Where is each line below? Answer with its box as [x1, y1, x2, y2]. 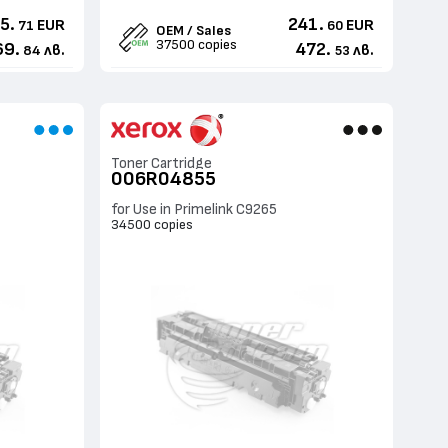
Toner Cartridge [111, 156, 213, 172]
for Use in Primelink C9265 [111, 202, 278, 218]
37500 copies [156, 37, 238, 52]
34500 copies [111, 217, 194, 232]
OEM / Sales [156, 23, 232, 38]
